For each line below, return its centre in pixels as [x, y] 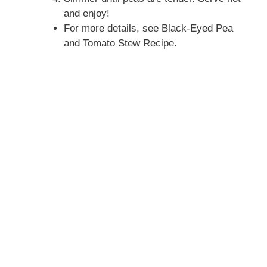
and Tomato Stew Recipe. [120, 44]
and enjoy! [86, 14]
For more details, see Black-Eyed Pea [148, 29]
